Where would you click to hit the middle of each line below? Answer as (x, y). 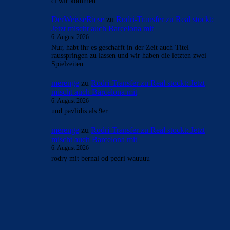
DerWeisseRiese (78, 20)
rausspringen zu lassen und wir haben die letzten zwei (129, 56)
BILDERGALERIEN (45, 200)
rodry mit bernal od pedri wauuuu (101, 158)
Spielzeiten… (71, 64)
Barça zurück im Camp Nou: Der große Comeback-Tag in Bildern (107, 220)
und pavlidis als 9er (80, 111)
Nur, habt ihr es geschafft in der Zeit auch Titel (120, 48)
